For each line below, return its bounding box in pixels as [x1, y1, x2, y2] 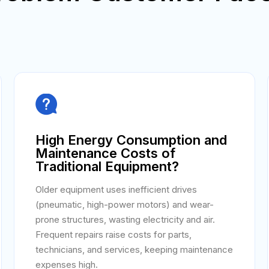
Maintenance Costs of [35, 145, 176, 161]
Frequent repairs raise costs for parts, [35, 229, 192, 240]
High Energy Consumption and [35, 132, 228, 148]
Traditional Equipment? [35, 159, 180, 174]
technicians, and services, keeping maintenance [35, 244, 234, 255]
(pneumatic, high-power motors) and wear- [35, 199, 214, 210]
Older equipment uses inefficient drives [35, 184, 198, 195]
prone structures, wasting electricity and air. [35, 214, 216, 225]
